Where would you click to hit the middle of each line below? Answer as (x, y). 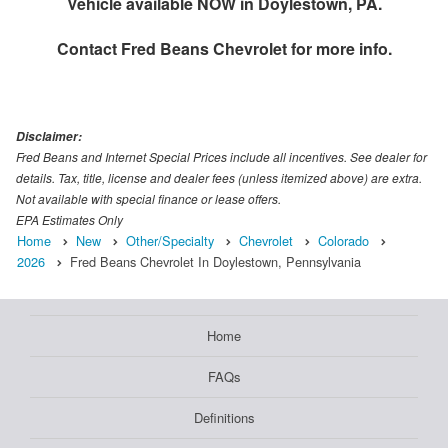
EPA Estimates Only (69, 220)
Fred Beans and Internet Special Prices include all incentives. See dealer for (221, 157)
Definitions (224, 418)
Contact (88, 49)
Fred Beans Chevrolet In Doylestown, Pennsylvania (215, 262)
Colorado (343, 241)
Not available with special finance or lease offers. (148, 199)
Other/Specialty (170, 241)
